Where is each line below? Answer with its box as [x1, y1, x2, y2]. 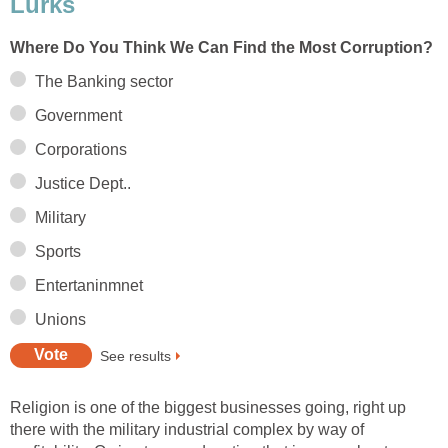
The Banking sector [35, 72, 173, 90]
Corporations [35, 140, 127, 158]
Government [35, 106, 122, 124]
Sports [35, 242, 81, 260]
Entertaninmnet [35, 276, 143, 294]
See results [100, 347, 171, 364]
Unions [35, 310, 86, 328]
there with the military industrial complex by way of [10, 420, 364, 438]
